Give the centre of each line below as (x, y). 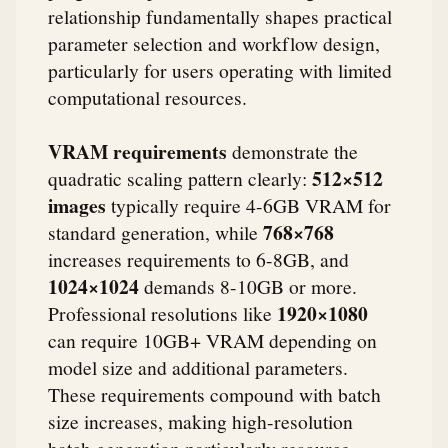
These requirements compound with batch (214, 393)
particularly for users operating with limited (220, 70)
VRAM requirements (137, 151)
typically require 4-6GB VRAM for (248, 204)
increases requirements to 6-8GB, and (198, 258)
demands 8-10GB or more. (248, 285)
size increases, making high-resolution (200, 420)
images (77, 205)
